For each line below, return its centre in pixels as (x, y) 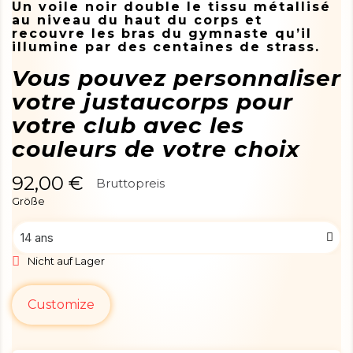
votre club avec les (128, 125)
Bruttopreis (130, 183)
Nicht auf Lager (66, 260)
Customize (61, 304)
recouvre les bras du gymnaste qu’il (162, 33)
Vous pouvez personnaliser (176, 78)
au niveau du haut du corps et (137, 20)
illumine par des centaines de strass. (166, 46)
